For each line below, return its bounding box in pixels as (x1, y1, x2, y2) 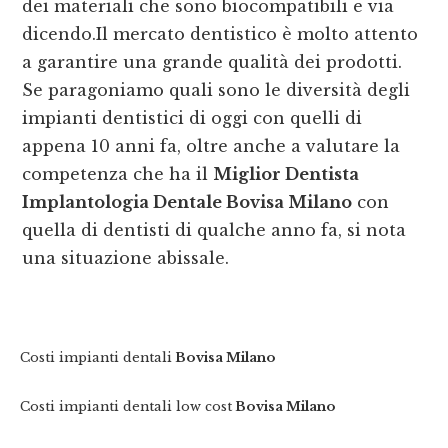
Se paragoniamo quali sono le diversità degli (22, 80, 411, 101)
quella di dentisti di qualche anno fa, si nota (22, 220, 407, 241)
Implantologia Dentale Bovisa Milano (22, 192, 353, 213)
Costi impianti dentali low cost (20, 399, 233, 415)
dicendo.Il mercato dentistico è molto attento (22, 24, 419, 45)
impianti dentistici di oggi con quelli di (22, 108, 363, 129)
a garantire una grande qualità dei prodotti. (22, 52, 403, 73)
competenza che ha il (22, 164, 214, 185)
